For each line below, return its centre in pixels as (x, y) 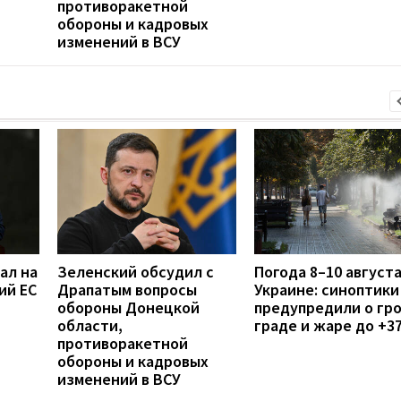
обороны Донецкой (128, 307)
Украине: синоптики (327, 289)
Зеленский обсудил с (136, 271)
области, (90, 325)
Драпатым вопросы (127, 289)
